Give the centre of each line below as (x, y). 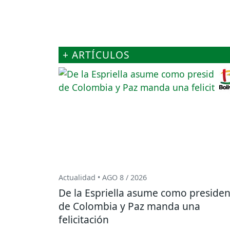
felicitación (84, 219)
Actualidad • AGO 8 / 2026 (103, 177)
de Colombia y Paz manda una (129, 206)
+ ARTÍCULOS (96, 54)
